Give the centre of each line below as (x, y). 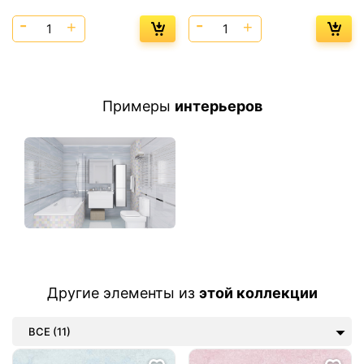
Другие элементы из (123, 293)
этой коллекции (258, 293)
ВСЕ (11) (50, 332)
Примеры (138, 106)
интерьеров (218, 106)
